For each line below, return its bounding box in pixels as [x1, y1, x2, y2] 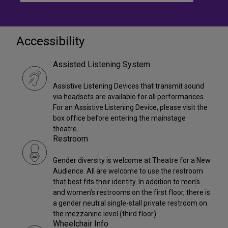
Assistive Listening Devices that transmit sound [53, 82, 204, 91]
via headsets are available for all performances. [53, 93, 205, 101]
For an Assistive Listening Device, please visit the [53, 103, 208, 112]
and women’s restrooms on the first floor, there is [53, 188, 210, 197]
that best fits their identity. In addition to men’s [53, 178, 200, 186]
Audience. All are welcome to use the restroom [53, 167, 203, 176]
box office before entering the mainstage [53, 114, 186, 123]
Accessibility [16, 34, 84, 49]
